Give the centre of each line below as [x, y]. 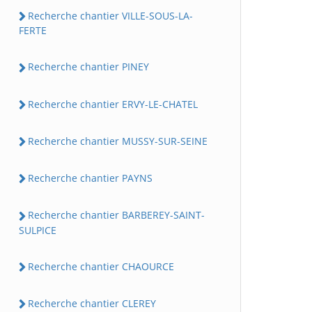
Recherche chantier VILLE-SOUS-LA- [110, 16]
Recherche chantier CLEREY [92, 303]
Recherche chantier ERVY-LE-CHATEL [113, 104]
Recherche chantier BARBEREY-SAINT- [116, 215]
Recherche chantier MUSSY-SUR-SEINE [118, 141]
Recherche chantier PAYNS [90, 178]
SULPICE [38, 230]
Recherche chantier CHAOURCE [101, 266]
